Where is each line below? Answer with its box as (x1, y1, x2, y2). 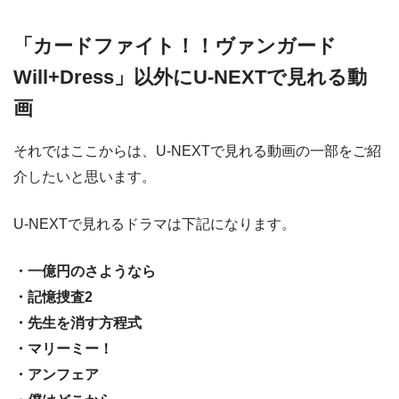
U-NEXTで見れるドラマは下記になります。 (13, 216, 296, 232)
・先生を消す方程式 (13, 314, 142, 330)
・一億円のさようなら (13, 263, 156, 279)
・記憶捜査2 (13, 289, 93, 305)
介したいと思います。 (13, 168, 156, 184)
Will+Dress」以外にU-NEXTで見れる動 (13, 66, 367, 89)
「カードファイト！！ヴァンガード (13, 35, 337, 58)
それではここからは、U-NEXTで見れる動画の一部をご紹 (13, 142, 381, 159)
